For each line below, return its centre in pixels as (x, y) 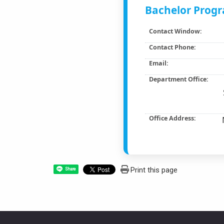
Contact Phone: (172, 47)
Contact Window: (175, 31)
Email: (158, 63)
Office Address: (172, 118)
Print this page (154, 170)
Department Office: (178, 79)
